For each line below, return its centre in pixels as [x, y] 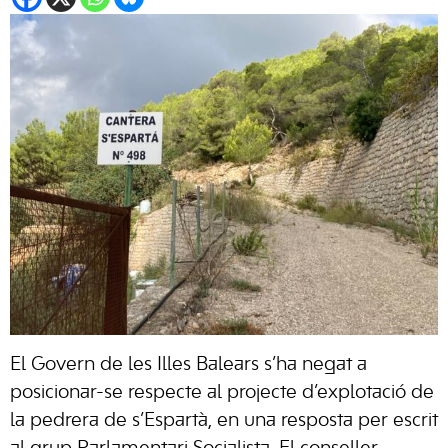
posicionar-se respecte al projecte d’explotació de [222, 393]
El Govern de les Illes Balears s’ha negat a [188, 365]
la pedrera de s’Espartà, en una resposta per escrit [224, 421]
